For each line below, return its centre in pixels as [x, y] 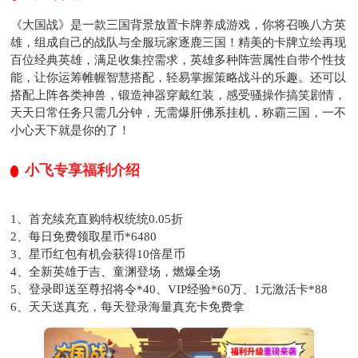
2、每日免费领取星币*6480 [84, 236]
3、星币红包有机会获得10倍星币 [98, 254]
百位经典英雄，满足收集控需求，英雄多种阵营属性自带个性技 [179, 60]
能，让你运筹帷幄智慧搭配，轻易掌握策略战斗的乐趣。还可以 [179, 77]
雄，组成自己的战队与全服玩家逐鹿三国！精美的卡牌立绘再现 [179, 42]
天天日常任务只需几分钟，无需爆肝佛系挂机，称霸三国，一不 [179, 112]
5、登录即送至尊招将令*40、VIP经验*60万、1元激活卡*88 [169, 289]
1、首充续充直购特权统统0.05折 [97, 219]
